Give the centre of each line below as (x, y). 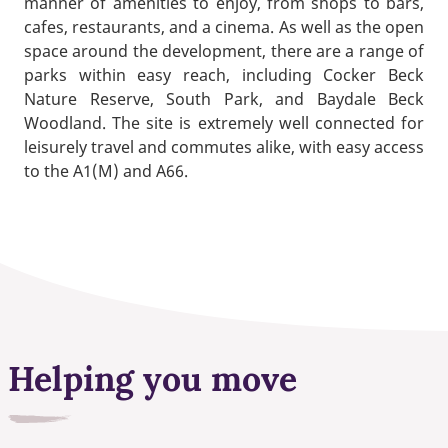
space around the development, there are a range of (224, 51)
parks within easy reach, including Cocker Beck (224, 75)
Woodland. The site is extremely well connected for (224, 123)
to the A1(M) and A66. (106, 171)
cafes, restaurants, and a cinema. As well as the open (224, 27)
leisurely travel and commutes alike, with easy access (224, 147)
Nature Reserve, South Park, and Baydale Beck (224, 99)
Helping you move (152, 378)
